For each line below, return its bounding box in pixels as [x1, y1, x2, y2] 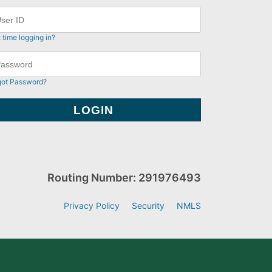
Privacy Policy [64, 200, 120, 211]
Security [132, 200, 165, 211]
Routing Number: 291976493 [47, 171, 201, 185]
